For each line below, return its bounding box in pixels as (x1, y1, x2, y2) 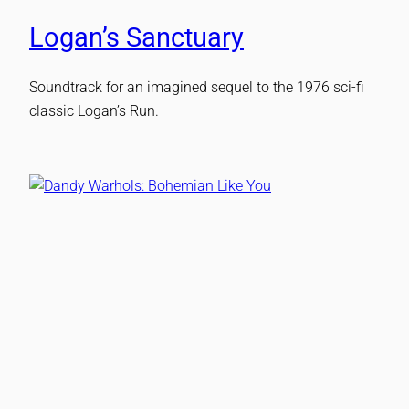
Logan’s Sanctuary (29, 21, 244, 53)
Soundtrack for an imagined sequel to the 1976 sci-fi (29, 78, 364, 96)
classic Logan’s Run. (29, 101, 159, 120)
